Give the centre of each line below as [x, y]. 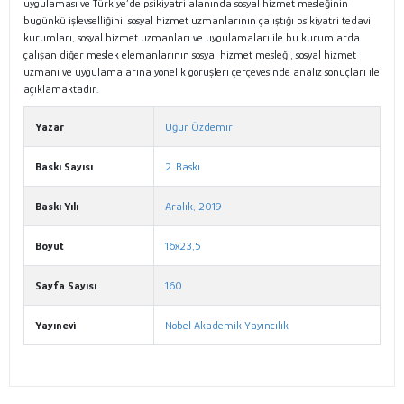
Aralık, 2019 [193, 207]
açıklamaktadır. [61, 89]
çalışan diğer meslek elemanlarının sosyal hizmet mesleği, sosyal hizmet [190, 55]
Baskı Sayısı [64, 167]
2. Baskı [183, 167]
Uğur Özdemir [199, 127]
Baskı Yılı [57, 207]
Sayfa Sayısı [66, 286]
